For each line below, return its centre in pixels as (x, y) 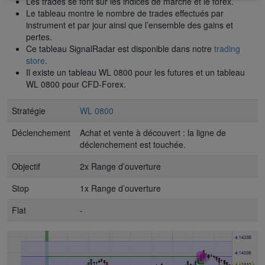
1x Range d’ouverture (120, 188)
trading (227, 48)
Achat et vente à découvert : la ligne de (153, 132)
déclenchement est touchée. (133, 144)
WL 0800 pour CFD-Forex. (76, 84)
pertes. (39, 36)
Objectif (26, 166)
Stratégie (29, 110)
